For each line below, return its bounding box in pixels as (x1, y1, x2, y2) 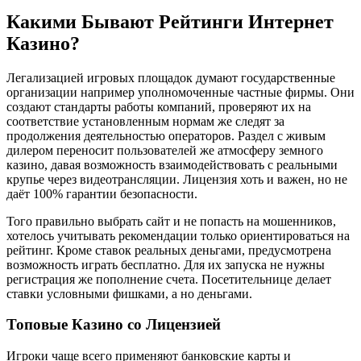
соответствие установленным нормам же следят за (6, 114, 284, 128)
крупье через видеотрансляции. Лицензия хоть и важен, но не (6, 172, 347, 186)
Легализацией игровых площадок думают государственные (6, 70, 335, 85)
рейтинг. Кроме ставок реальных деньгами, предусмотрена (6, 243, 331, 257)
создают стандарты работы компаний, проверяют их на (6, 99, 311, 114)
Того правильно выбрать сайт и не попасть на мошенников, (6, 214, 336, 228)
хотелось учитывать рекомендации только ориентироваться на (6, 228, 350, 243)
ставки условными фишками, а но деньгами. (6, 286, 252, 301)
